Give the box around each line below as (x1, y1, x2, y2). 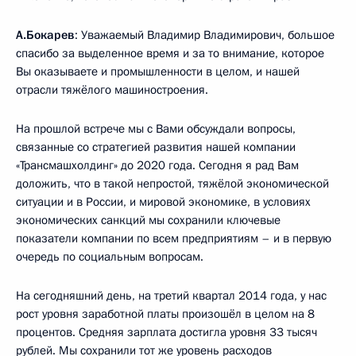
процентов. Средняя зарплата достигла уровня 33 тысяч (16, 323, 317, 340)
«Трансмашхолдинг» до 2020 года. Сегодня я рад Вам (16, 157, 299, 173)
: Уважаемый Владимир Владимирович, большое (75, 26, 335, 43)
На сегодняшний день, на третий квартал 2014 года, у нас (16, 287, 327, 304)
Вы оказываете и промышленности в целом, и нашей (16, 63, 300, 79)
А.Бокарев (16, 26, 75, 43)
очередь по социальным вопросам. (16, 248, 203, 265)
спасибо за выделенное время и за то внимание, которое (16, 44, 324, 61)
